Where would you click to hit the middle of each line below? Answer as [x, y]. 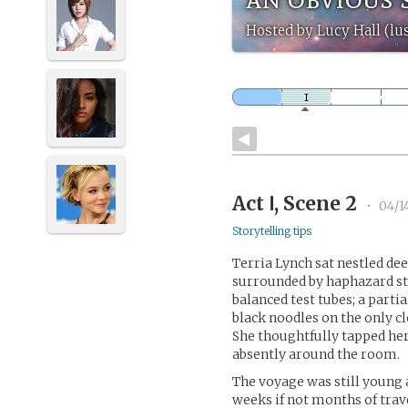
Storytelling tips [272, 231]
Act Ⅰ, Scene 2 [297, 204]
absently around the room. [316, 354]
